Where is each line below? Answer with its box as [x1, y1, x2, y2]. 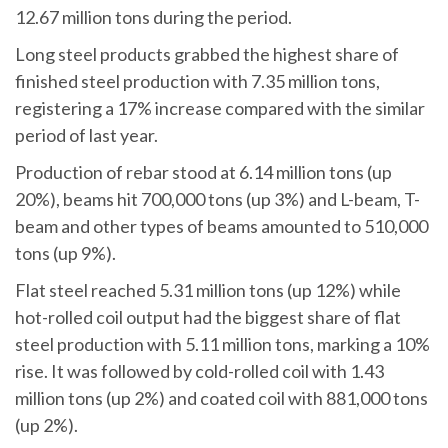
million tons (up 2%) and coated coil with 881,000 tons [15, 386, 428, 409]
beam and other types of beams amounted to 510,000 [15, 214, 428, 237]
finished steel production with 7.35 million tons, [15, 69, 380, 92]
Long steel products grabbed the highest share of [15, 42, 399, 65]
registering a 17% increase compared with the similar [15, 96, 425, 119]
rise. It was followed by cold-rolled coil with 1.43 [15, 359, 384, 382]
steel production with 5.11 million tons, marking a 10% [15, 332, 430, 355]
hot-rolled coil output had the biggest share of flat [15, 305, 401, 328]
